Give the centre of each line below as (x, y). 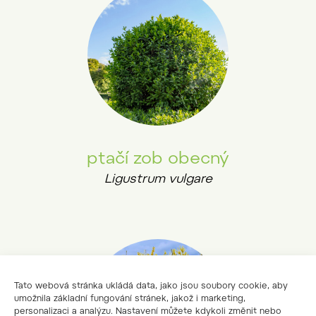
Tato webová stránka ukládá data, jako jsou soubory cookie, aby (151, 286)
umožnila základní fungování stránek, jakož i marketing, (130, 299)
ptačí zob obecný (158, 160)
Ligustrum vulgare (158, 180)
